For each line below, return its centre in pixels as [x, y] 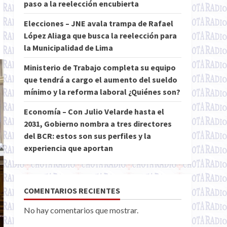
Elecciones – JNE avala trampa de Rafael [98, 23]
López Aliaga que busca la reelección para [100, 35]
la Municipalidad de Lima [68, 48]
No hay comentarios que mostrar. [81, 210]
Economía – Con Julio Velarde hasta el [94, 111]
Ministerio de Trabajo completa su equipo [100, 67]
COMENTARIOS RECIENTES [72, 191]
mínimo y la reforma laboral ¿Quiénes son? [102, 92]
